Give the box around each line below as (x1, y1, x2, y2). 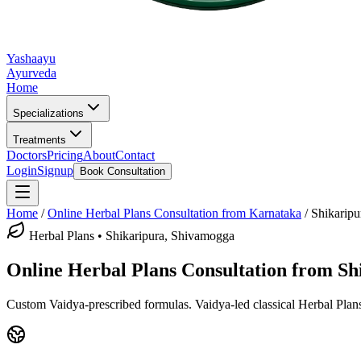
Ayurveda (6, 66, 56, 80)
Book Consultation (80, 165, 165, 177)
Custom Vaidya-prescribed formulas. (6, 297, 192, 311)
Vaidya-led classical (192, 297, 298, 311)
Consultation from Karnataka (151, 206, 301, 220)
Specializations (13, 107, 84, 119)
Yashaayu (6, 52, 56, 65)
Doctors (6, 148, 47, 162)
